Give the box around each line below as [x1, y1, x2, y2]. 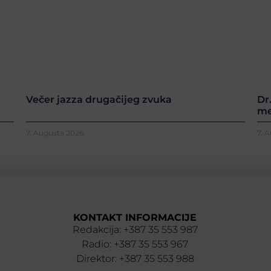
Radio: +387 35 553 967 [82, 238, 189, 250]
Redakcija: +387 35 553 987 [72, 223, 198, 235]
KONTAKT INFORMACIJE [73, 211, 197, 223]
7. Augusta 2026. [25, 128, 85, 137]
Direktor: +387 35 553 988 [76, 252, 194, 264]
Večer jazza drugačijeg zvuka [25, 93, 172, 105]
